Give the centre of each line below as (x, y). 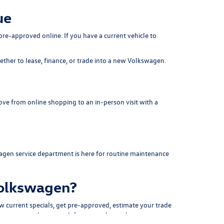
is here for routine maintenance (121, 153)
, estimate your (132, 205)
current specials (29, 205)
